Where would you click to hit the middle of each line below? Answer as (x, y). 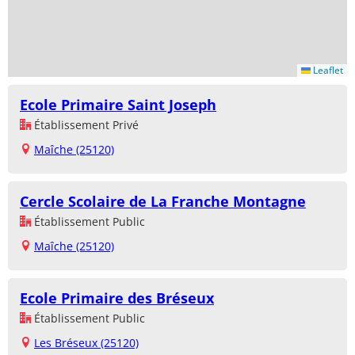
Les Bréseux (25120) (86, 343)
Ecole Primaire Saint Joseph (118, 105)
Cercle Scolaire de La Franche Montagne (163, 202)
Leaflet (327, 71)
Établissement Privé (85, 125)
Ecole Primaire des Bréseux (117, 298)
